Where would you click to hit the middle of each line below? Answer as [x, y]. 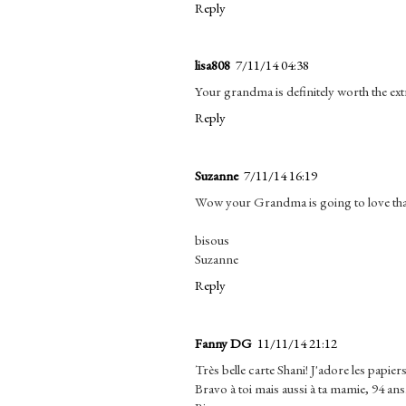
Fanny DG [223, 343]
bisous [212, 240]
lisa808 [213, 65]
